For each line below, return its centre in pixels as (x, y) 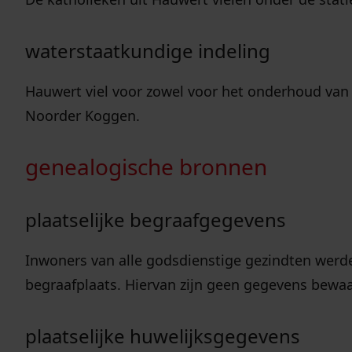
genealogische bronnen (146, 167)
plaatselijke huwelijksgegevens (163, 336)
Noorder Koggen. (82, 116)
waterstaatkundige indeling (148, 51)
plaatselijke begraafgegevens (156, 220)
